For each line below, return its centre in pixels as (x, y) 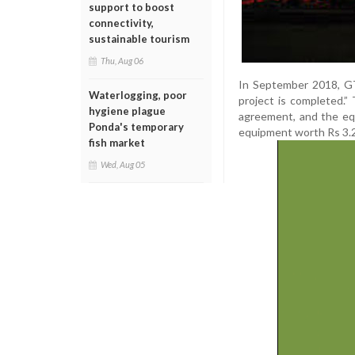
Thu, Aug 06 (122, 61)
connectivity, (121, 23)
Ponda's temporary (136, 127)
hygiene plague (127, 111)
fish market (117, 143)
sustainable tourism (139, 39)
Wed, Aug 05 (123, 164)
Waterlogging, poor (138, 95)
